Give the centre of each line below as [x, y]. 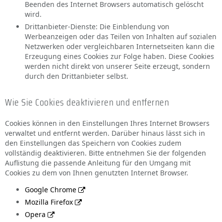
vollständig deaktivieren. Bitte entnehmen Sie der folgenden [106, 153]
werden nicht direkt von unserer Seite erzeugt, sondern [117, 66]
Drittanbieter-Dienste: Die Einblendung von [97, 27]
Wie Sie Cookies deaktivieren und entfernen [87, 102]
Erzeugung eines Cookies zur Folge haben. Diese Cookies [119, 56]
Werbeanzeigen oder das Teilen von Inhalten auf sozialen [121, 36]
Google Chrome [51, 190]
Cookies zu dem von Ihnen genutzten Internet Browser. [97, 173]
